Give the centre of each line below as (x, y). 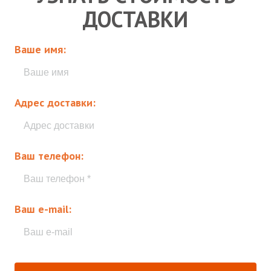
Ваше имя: (40, 49)
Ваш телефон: (49, 156)
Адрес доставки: (55, 103)
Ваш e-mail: (43, 209)
